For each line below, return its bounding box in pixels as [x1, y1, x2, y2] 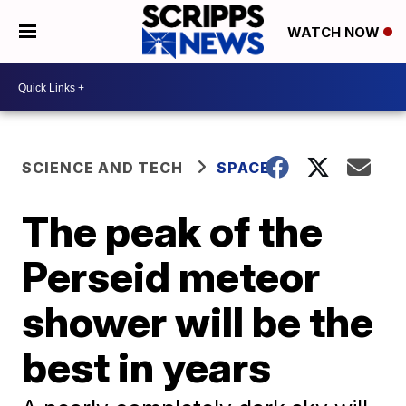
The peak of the [22, 206, 324, 256]
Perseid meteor [22, 251, 321, 302]
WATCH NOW [286, 24, 383, 42]
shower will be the [22, 296, 374, 347]
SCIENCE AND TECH [22, 159, 184, 177]
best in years [22, 342, 272, 392]
